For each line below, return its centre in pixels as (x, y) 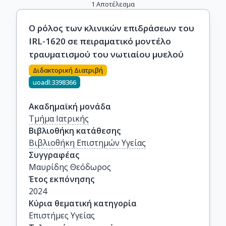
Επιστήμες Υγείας (62, 215)
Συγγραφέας (54, 155)
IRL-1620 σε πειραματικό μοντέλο (100, 41)
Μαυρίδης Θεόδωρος (70, 167)
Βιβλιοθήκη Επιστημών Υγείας (87, 143)
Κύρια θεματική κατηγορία (83, 203)
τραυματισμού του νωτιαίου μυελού (106, 54)
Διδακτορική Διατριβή (68, 70)
